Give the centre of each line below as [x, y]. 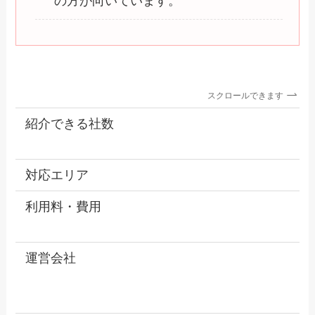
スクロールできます [250, 96]
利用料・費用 [63, 206]
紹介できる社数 [69, 123]
